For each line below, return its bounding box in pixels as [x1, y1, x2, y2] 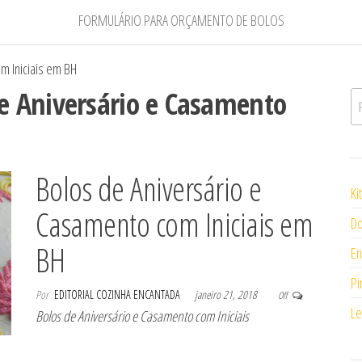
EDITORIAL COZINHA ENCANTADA [54, 287, 183, 303]
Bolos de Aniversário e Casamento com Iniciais [36, 306, 249, 326]
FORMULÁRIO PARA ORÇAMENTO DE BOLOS [78, 11, 284, 31]
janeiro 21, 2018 [195, 287, 259, 303]
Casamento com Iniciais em [36, 202, 313, 247]
